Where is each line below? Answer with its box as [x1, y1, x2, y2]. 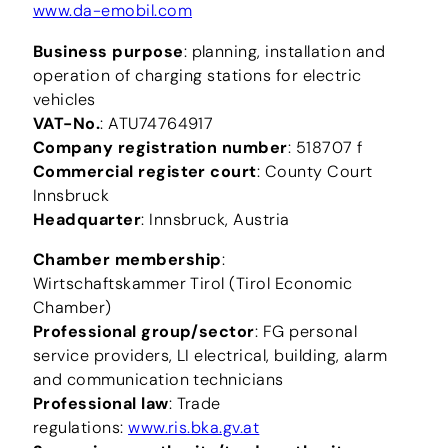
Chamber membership [32, 248, 222, 270]
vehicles [32, 88, 96, 110]
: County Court [256, 160, 373, 182]
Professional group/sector [32, 320, 255, 342]
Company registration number [32, 136, 288, 158]
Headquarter [32, 208, 142, 230]
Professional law [32, 392, 169, 414]
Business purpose [32, 40, 184, 62]
